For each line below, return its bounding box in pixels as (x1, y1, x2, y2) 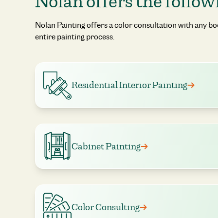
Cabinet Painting (72, 140, 141, 152)
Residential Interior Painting (72, 79, 187, 91)
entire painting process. (35, 32, 114, 42)
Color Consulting (72, 201, 140, 213)
